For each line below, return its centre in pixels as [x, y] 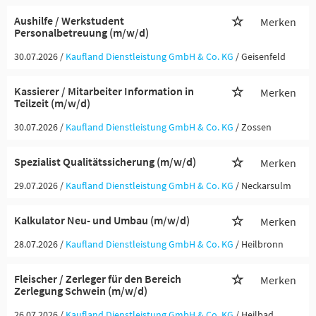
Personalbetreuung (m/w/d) [81, 32]
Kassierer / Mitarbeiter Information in [104, 91]
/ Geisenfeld [261, 56]
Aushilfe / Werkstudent [69, 20]
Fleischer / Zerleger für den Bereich [98, 279]
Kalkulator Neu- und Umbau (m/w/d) [102, 220]
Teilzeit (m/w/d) [52, 103]
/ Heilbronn [260, 244]
